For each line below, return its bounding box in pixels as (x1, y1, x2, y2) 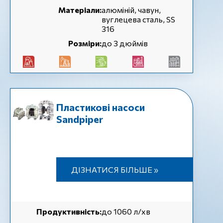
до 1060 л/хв (102, 207, 150, 216)
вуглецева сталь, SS (102, 14, 175, 24)
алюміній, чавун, (102, 5, 161, 14)
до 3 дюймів (102, 38, 148, 48)
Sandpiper (56, 113, 103, 125)
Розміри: (68, 38, 102, 48)
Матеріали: (58, 5, 102, 14)
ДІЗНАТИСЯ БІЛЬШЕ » (71, 165, 158, 174)
